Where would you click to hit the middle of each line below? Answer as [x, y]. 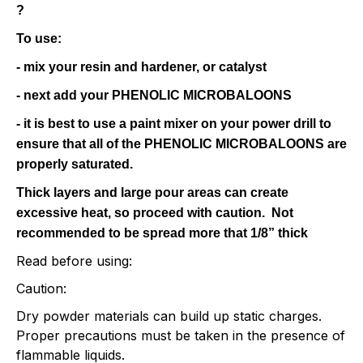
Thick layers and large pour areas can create [152, 192]
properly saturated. [75, 164]
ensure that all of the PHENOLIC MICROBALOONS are [181, 143]
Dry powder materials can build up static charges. [169, 316]
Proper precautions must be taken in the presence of [181, 335]
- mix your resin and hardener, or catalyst [141, 66]
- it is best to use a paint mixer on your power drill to [174, 123]
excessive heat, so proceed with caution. [144, 212]
